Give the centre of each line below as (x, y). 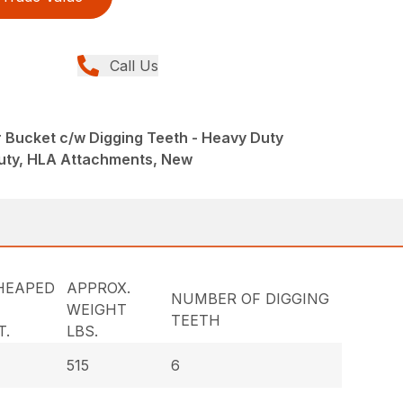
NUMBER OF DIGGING (251, 298)
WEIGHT (97, 309)
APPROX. (99, 287)
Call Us (134, 65)
